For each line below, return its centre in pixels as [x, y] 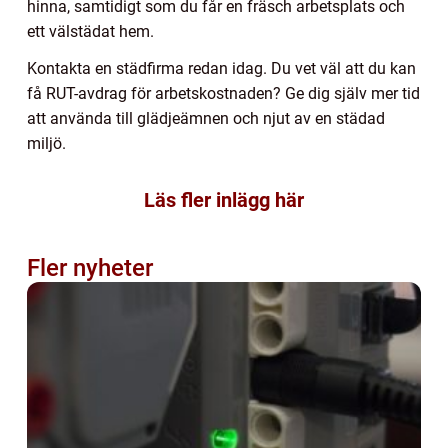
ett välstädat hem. [90, 32]
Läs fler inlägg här [224, 200]
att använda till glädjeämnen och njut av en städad [206, 119]
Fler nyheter [90, 268]
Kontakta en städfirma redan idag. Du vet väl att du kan [221, 69]
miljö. [46, 144]
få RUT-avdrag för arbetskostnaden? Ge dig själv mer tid [223, 94]
